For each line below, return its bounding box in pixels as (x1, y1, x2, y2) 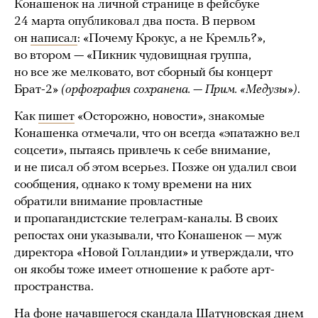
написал (31, 31, 77, 45)
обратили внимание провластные (14, 194, 203, 209)
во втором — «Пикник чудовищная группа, (14, 48, 251, 62)
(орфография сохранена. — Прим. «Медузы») (61, 82, 297, 97)
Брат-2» (14, 82, 61, 97)
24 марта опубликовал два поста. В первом (14, 14, 256, 28)
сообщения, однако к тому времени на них (14, 177, 252, 192)
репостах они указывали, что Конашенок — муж (14, 229, 282, 243)
